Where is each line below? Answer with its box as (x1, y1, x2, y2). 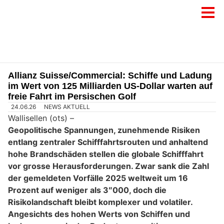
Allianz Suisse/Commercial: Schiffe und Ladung (8, 70, 212, 80)
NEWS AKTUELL (44, 103, 90, 111)
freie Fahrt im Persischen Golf (8, 91, 136, 101)
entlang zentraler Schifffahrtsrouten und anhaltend (8, 137, 208, 147)
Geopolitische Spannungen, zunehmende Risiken (8, 125, 200, 135)
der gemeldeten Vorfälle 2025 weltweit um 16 (8, 173, 188, 183)
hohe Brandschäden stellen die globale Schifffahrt (8, 149, 203, 159)
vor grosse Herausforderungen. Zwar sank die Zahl (8, 161, 209, 171)
